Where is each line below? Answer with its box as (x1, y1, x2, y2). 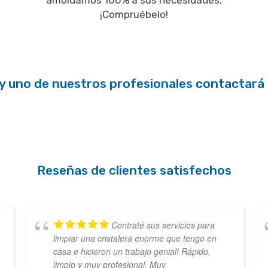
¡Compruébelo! (100, 8, 168, 21)
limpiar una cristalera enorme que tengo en (53, 232, 217, 245)
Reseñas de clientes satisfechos (36, 163, 232, 178)
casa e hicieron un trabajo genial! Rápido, (53, 245, 211, 258)
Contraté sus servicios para (111, 219, 215, 232)
